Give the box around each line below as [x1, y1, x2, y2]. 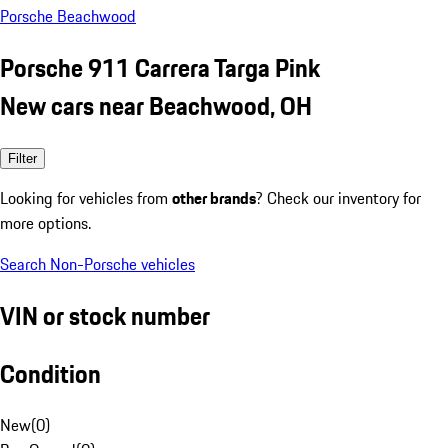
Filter [8, 150, 37, 166]
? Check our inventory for [256, 185, 421, 210]
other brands [172, 185, 256, 210]
